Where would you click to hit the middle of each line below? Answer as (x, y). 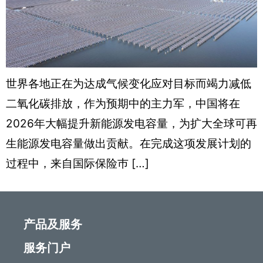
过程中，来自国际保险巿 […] (77, 163)
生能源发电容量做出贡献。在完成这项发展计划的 (129, 143)
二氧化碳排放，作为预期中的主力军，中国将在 (123, 103)
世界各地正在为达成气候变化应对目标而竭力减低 (129, 83)
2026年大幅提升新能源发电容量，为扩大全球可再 (131, 123)
